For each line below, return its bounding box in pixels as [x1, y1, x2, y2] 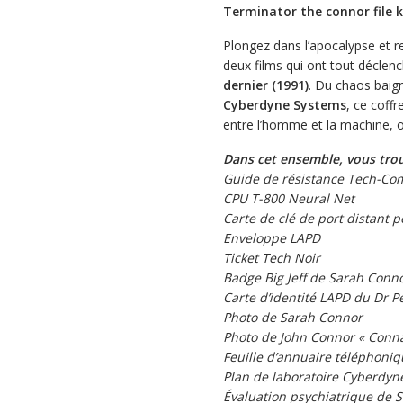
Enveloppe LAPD [223, 228, 320, 246]
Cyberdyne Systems [223, 95, 346, 113]
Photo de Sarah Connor [223, 308, 363, 326]
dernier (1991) [223, 76, 309, 94]
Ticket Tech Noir [223, 248, 320, 266]
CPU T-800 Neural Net [223, 189, 354, 207]
